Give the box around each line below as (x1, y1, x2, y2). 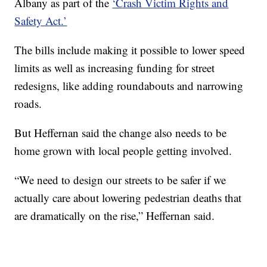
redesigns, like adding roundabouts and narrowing (14, 77, 244, 93)
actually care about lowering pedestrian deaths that (14, 190, 242, 205)
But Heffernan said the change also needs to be (14, 125, 227, 140)
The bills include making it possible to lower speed (14, 42, 246, 57)
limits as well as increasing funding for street (14, 60, 215, 75)
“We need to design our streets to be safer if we (14, 172, 226, 187)
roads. (14, 95, 42, 111)
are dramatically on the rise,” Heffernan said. (14, 207, 215, 223)
